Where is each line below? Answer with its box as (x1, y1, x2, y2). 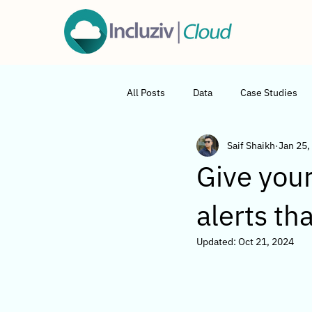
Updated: (196, 235, 238, 248)
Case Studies (240, 86, 297, 99)
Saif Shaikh (227, 139, 275, 152)
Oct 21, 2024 (238, 235, 294, 248)
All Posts (127, 86, 165, 99)
